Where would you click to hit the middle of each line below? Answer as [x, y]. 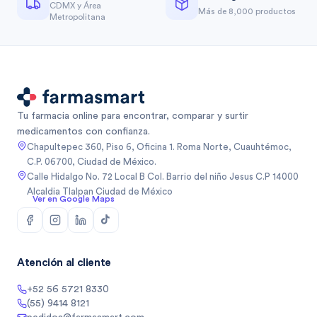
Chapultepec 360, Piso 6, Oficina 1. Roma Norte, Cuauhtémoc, [159, 147]
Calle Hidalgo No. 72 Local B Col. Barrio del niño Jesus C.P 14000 [163, 177]
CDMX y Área [75, 6]
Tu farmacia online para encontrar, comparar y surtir [133, 116]
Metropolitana [77, 17]
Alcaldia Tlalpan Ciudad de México [100, 192]
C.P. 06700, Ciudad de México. [92, 162]
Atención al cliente [64, 263]
